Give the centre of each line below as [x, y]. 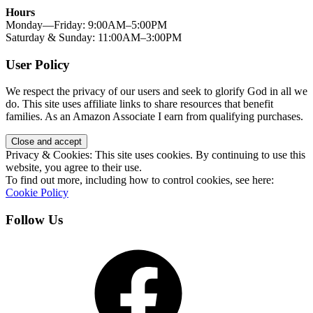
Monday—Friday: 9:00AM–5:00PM [86, 24]
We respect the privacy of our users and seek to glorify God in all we [156, 92]
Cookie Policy [37, 193]
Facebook [54, 246]
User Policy [38, 64]
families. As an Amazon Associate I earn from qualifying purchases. [154, 117]
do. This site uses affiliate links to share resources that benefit [139, 104]
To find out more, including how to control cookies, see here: [140, 180]
